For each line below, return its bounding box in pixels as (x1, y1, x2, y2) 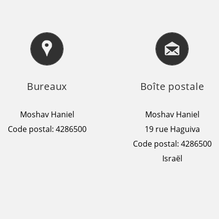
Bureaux (26, 80, 67, 93)
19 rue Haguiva (144, 124, 200, 134)
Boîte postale (140, 80, 204, 93)
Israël (162, 153, 182, 164)
